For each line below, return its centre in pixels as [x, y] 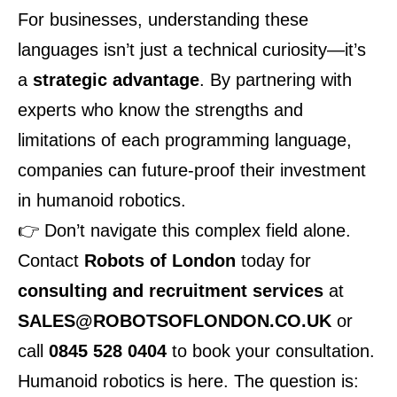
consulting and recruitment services [171, 291]
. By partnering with [276, 80]
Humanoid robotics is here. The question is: [188, 381]
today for [273, 261]
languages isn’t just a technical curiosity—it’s [192, 50]
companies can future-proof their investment [192, 170]
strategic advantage [116, 80]
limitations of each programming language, [185, 140]
